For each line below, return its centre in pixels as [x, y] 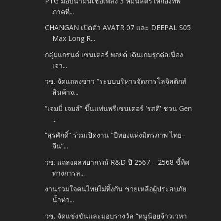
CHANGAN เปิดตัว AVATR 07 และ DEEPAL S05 [118, 28]
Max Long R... [74, 38]
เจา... [60, 65]
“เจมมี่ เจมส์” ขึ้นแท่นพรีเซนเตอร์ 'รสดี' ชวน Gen [119, 108]
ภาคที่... [63, 11]
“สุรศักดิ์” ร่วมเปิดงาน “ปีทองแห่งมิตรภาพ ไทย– [115, 135]
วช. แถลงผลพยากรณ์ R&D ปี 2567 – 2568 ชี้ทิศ [117, 162]
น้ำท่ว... [63, 200]
